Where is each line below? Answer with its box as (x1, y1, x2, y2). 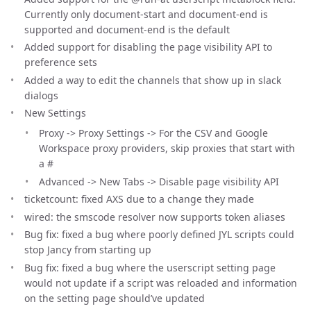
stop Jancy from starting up (24, 243, 151, 256)
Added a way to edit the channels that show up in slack (24, 73, 281, 87)
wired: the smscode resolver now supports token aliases (24, 210, 285, 224)
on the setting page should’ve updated (24, 291, 205, 305)
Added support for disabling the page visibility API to (24, 40, 272, 53)
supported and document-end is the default (24, 22, 230, 36)
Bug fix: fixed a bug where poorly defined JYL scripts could (24, 228, 294, 241)
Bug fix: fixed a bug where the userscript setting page (24, 260, 276, 274)
